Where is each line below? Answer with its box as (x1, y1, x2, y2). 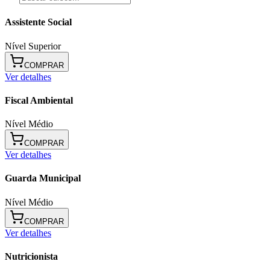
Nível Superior (5, 40, 61, 51)
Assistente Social (5, 17, 72, 28)
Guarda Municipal (5, 173, 81, 184)
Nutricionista (5, 251, 58, 262)
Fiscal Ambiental (5, 95, 73, 105)
